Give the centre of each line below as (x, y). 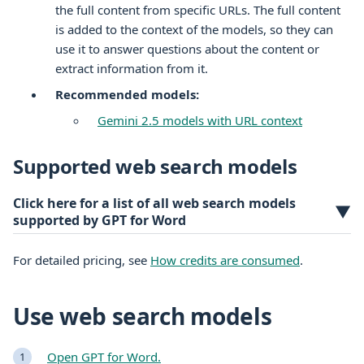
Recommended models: (127, 94)
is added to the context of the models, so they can (194, 29)
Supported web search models (155, 166)
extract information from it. (132, 68)
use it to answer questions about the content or (187, 48)
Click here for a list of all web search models (154, 203)
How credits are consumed (225, 260)
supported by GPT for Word (100, 220)
